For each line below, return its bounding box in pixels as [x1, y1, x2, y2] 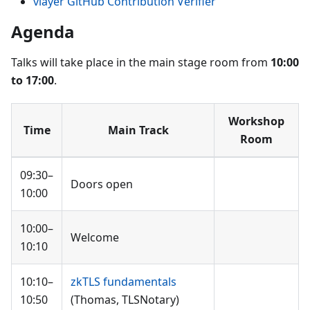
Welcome [71, 230, 119, 245]
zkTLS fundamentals [71, 274, 176, 289]
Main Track [107, 122, 169, 138]
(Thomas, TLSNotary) [71, 292, 179, 307]
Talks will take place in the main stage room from [11, 55, 271, 70]
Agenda [11, 20, 75, 43]
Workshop [228, 113, 284, 129]
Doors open [71, 176, 133, 192]
